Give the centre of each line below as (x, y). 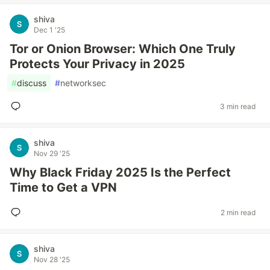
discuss (32, 83)
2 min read (238, 212)
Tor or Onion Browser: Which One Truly (123, 49)
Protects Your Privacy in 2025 (97, 64)
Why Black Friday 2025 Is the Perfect (120, 172)
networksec (83, 83)
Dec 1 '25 (49, 30)
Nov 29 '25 (52, 153)
